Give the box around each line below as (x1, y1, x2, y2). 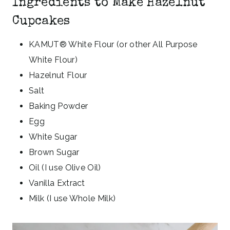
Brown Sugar (29, 147, 80, 157)
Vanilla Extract (29, 178, 85, 188)
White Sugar (29, 131, 78, 142)
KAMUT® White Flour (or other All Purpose (29, 39, 198, 49)
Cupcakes (12, 15, 70, 28)
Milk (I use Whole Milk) (29, 193, 116, 203)
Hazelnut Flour (29, 70, 87, 80)
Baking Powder (29, 101, 88, 111)
